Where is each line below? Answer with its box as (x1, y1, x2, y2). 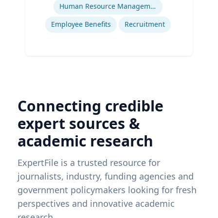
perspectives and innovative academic (18, 198, 175, 210)
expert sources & (18, 113, 140, 134)
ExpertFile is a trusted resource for (18, 157, 160, 169)
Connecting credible (18, 96, 163, 116)
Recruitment (125, 19, 165, 29)
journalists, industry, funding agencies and (18, 170, 194, 182)
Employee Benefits (51, 19, 111, 29)
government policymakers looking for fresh (18, 184, 197, 196)
